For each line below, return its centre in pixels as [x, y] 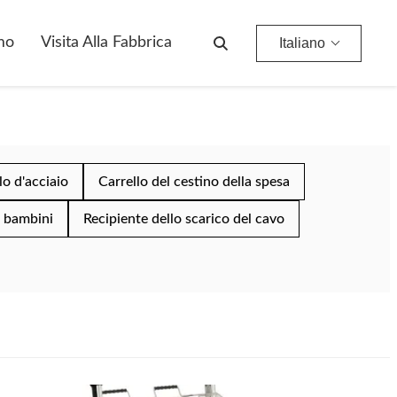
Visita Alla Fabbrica [106, 43]
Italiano [302, 43]
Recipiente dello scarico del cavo [184, 219]
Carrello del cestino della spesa [194, 182]
